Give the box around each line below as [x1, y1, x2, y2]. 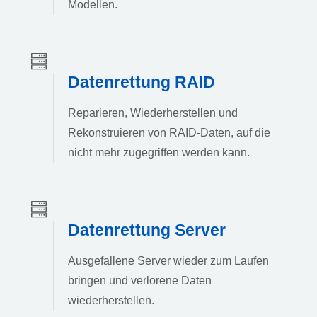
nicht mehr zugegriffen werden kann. [68, 146, 250, 158]
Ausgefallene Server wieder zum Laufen [68, 254, 269, 267]
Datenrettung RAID [68, 72, 215, 91]
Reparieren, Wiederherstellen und [68, 106, 238, 119]
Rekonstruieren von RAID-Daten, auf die [68, 126, 270, 139]
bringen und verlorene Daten [68, 274, 212, 287]
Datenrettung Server [68, 220, 226, 239]
